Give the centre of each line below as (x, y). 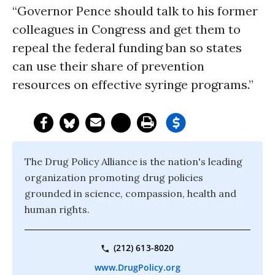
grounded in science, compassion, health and (130, 193)
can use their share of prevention (108, 66)
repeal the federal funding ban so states (127, 48)
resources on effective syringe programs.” (133, 84)
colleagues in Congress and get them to (126, 29)
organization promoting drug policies (114, 177)
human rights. (57, 209)
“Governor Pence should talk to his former (135, 11)
